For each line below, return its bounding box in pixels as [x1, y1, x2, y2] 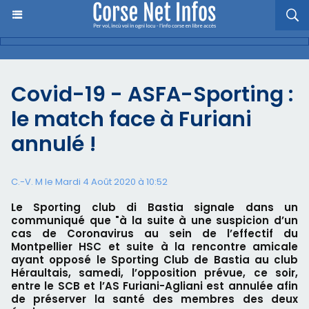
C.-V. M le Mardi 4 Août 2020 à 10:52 [11, 175, 168, 188]
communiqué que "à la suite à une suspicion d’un [11, 213, 298, 228]
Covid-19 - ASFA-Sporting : [11, 80, 293, 109]
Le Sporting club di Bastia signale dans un [11, 200, 298, 215]
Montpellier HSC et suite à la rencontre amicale [11, 239, 298, 254]
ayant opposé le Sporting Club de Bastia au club [11, 252, 298, 267]
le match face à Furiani [11, 105, 252, 134]
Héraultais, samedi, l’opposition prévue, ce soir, [11, 266, 298, 280]
